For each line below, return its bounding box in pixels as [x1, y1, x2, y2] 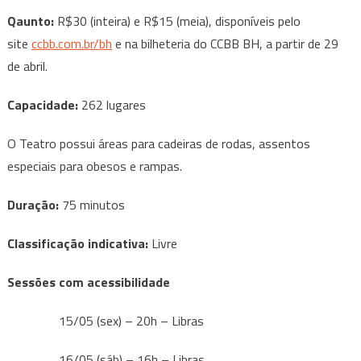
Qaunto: [6, 10, 54, 31]
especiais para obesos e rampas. [6, 156, 182, 176]
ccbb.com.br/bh [31, 33, 112, 53]
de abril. [6, 56, 48, 76]
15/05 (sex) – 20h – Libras [6, 310, 204, 330]
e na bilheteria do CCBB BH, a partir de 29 [111, 33, 338, 53]
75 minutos [61, 194, 125, 214]
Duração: [6, 194, 62, 214]
